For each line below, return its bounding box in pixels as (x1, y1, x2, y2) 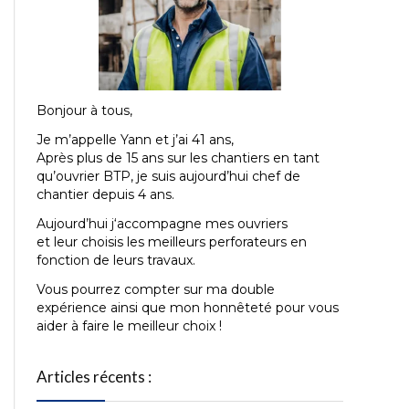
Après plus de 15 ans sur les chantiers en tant (37, 150, 320, 166)
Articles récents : (37, 367, 152, 386)
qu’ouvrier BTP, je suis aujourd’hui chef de (37, 168, 300, 184)
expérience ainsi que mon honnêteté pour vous (37, 299, 339, 316)
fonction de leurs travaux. (37, 252, 195, 268)
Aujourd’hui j (37, 215, 114, 232)
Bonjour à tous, (37, 102, 132, 119)
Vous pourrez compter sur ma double (37, 281, 275, 298)
